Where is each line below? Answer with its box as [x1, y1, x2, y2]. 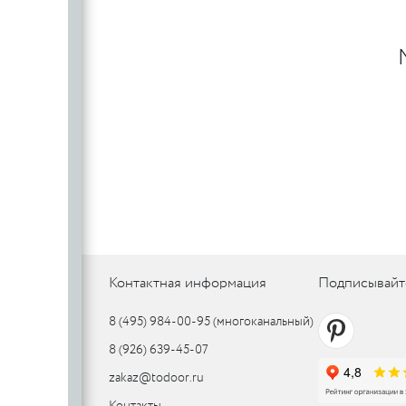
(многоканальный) [213, 312, 314, 331]
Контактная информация [109, 272, 266, 294]
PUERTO [297, 8, 346, 26]
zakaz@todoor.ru [109, 368, 204, 387]
